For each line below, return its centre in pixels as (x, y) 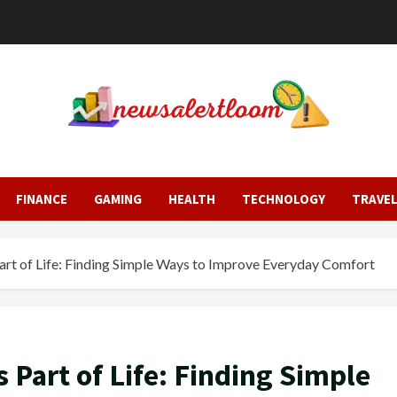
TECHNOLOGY (284, 199)
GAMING (118, 199)
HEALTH (192, 199)
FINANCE (42, 199)
